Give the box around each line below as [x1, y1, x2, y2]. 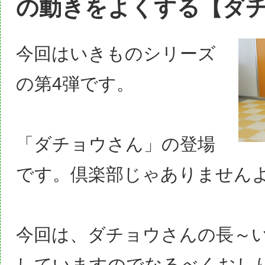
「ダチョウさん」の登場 [16, 134, 215, 154]
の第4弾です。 [16, 73, 134, 93]
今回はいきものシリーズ [16, 43, 216, 63]
